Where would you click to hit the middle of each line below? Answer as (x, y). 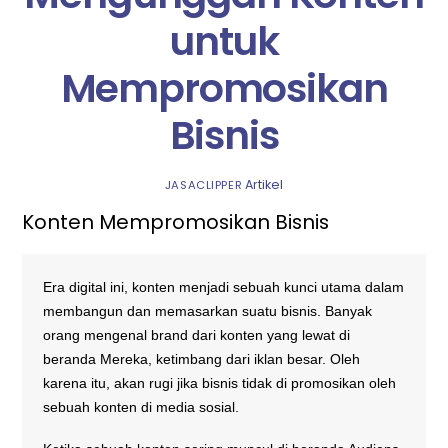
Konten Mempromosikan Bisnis (176, 222)
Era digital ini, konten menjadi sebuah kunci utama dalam (224, 287)
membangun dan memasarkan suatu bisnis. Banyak (208, 311)
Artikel (264, 184)
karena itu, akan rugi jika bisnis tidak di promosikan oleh (220, 383)
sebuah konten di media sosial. (141, 407)
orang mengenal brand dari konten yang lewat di (197, 335)
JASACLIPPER (203, 184)
